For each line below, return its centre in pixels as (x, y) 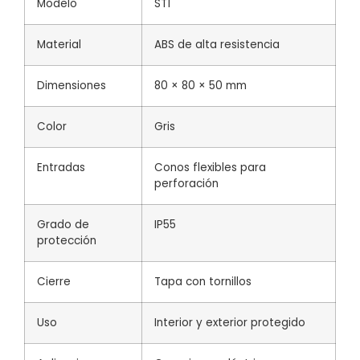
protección (67, 240)
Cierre (54, 281)
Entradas (61, 167)
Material (59, 44)
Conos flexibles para (210, 167)
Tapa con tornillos (203, 281)
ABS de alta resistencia (217, 44)
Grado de (63, 224)
